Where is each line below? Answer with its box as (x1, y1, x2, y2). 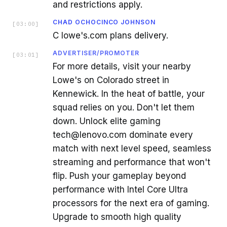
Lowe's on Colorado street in (53, 74, 169, 85)
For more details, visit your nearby (53, 61, 191, 71)
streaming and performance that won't (53, 157, 210, 167)
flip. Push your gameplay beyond (53, 170, 186, 181)
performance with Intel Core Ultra (53, 184, 188, 195)
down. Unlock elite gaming (53, 116, 161, 126)
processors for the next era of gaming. (53, 198, 209, 208)
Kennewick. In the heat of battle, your (53, 88, 205, 99)
